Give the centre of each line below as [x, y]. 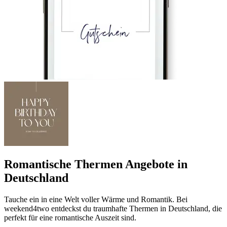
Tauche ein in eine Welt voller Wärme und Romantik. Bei [96, 200]
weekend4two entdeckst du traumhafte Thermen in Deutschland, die [113, 209]
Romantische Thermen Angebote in [96, 164]
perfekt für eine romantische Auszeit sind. [70, 218]
